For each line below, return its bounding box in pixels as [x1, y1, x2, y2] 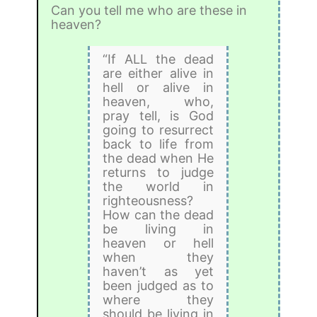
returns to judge [103, 164, 214, 180]
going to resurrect [103, 122, 214, 137]
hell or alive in [103, 79, 214, 95]
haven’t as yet [103, 263, 214, 279]
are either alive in [103, 65, 214, 81]
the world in [103, 178, 214, 194]
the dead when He [103, 150, 214, 166]
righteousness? [103, 192, 194, 208]
